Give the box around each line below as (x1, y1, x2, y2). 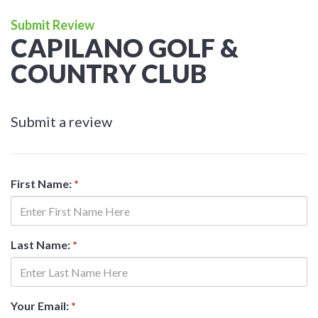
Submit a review (11, 113, 112, 130)
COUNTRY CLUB (11, 57, 207, 89)
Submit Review (11, 17, 94, 33)
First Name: (11, 177, 74, 190)
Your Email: (11, 299, 71, 312)
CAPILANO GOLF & (11, 32, 238, 63)
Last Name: (11, 238, 72, 251)
